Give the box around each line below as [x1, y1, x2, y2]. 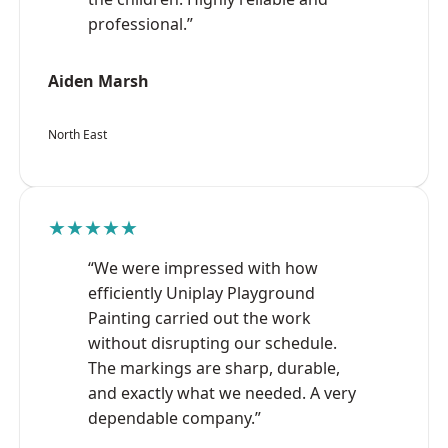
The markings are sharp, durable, [88, 356, 340, 379]
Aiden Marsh [48, 69, 149, 92]
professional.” [88, 12, 193, 35]
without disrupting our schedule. [88, 331, 337, 354]
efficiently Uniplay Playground [88, 281, 315, 304]
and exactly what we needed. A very [88, 381, 356, 404]
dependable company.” [88, 406, 261, 429]
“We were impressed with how [88, 256, 318, 279]
